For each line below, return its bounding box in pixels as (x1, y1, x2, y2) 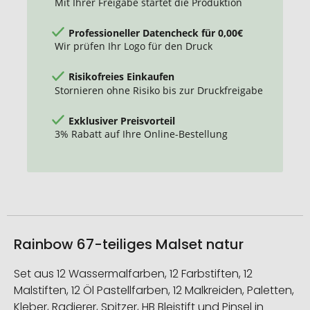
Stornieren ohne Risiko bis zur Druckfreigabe (55, 83, 263, 97)
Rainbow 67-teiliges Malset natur (14, 234, 244, 254)
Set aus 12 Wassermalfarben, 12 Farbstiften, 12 (14, 265, 253, 282)
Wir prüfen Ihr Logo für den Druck (55, 39, 212, 53)
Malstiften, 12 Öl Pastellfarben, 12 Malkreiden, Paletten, (14, 282, 294, 298)
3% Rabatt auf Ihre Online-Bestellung (55, 127, 228, 141)
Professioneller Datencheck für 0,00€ (69, 26, 243, 39)
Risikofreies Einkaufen (69, 69, 174, 83)
